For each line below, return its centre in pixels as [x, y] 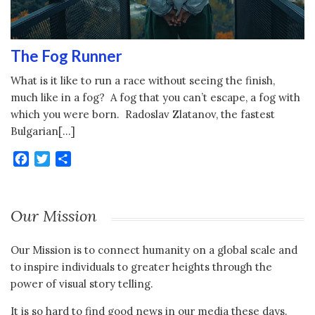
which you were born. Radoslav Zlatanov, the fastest [143, 115]
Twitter [72, 159]
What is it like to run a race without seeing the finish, [143, 81]
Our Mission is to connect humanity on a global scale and [154, 250]
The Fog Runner [66, 56]
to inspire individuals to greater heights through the [141, 266]
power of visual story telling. [82, 283]
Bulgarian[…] [43, 131]
